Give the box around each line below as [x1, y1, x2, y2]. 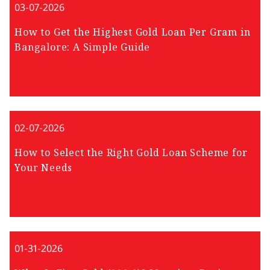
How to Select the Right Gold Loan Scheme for [14, 146, 248, 159]
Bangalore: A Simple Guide [14, 40, 151, 54]
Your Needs [14, 161, 73, 174]
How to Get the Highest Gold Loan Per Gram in [14, 25, 251, 39]
